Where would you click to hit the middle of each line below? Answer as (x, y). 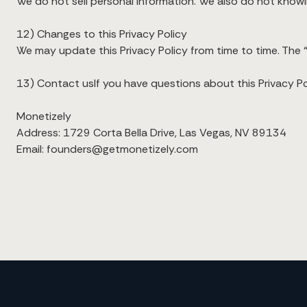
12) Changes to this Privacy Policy (102, 34)
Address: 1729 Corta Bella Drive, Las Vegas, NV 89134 (151, 133)
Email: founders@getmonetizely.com (107, 149)
